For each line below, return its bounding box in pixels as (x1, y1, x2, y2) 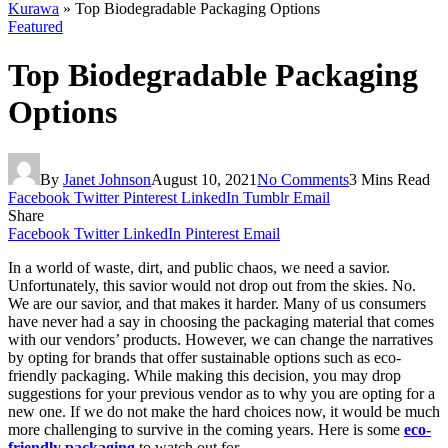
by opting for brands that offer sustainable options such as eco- (8, 348, 401, 366)
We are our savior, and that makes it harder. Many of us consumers (8, 294, 426, 312)
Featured (8, 18, 63, 35)
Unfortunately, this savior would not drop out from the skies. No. (8, 276, 416, 294)
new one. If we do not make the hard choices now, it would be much (8, 402, 440, 420)
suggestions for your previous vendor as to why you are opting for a (8, 384, 435, 402)
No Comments (257, 170, 349, 188)
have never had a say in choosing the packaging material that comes (8, 312, 434, 330)
